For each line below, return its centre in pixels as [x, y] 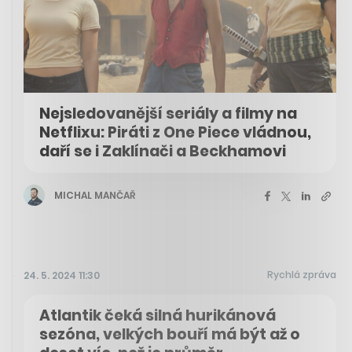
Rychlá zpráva [302, 275]
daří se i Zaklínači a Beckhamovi [163, 152]
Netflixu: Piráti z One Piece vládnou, [175, 133]
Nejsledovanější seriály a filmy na [168, 114]
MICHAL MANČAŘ [95, 195]
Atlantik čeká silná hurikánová [158, 316]
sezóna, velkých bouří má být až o [170, 335]
